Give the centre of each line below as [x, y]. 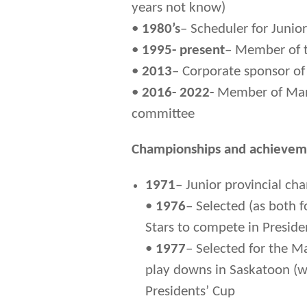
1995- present [183, 51]
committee [163, 114]
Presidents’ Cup [190, 292]
